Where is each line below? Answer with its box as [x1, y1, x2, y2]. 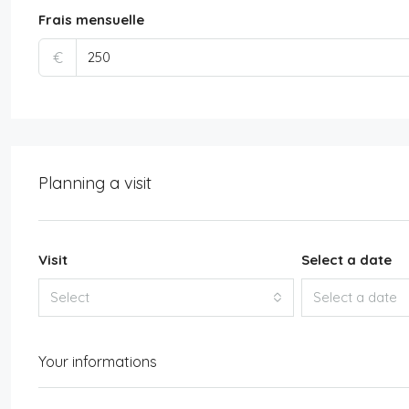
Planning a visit [38, 172, 152, 194]
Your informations [38, 351, 157, 371]
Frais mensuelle [38, 10, 144, 28]
